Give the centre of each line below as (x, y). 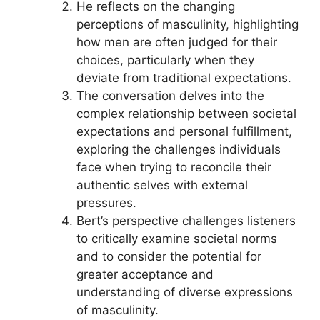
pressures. (106, 203)
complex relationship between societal (186, 114)
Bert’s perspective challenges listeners (186, 221)
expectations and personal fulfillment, (184, 131)
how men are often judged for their (176, 42)
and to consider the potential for (169, 256)
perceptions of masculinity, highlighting (187, 24)
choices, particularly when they (165, 60)
